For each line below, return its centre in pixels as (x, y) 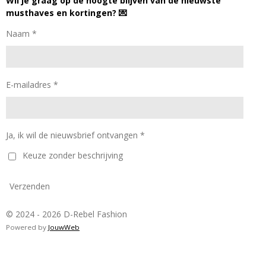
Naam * (21, 33)
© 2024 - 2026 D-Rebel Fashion (66, 214)
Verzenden (30, 186)
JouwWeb (64, 227)
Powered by (27, 227)
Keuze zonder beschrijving (73, 156)
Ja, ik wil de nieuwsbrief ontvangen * (75, 135)
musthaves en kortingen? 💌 (66, 12)
